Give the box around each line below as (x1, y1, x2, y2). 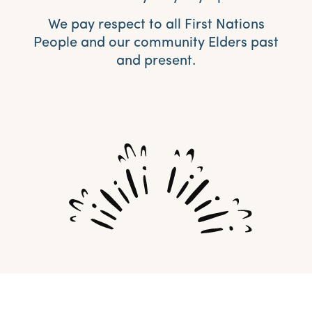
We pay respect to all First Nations (47, 18, 265, 33)
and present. (116, 54, 196, 69)
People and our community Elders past (33, 36, 279, 51)
